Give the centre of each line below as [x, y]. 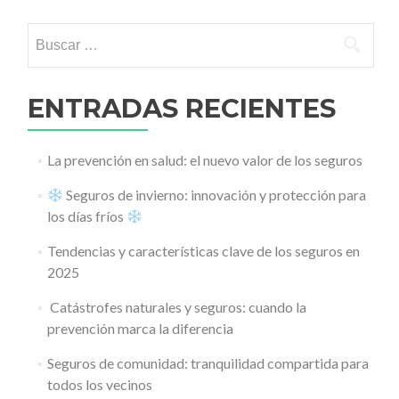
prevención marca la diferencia [140, 328]
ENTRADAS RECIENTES [182, 108]
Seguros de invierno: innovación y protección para [214, 195]
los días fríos [86, 216]
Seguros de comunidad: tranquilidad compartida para [208, 363]
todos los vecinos [99, 384]
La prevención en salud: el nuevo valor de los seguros [204, 160]
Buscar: [51, 33]
